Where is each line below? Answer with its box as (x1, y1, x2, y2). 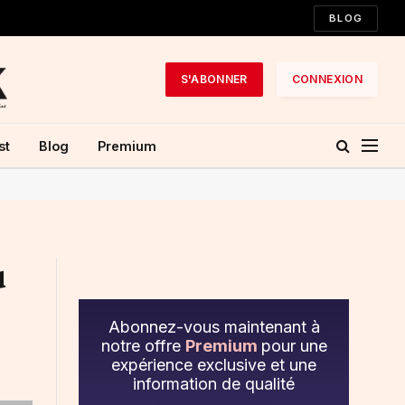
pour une (260, 336, 327, 355)
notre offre (100, 336, 185, 355)
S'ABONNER (180, 72, 248, 86)
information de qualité (133, 374, 295, 393)
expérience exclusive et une (111, 355, 316, 374)
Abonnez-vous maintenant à (108, 317, 320, 336)
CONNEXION (291, 72, 363, 86)
